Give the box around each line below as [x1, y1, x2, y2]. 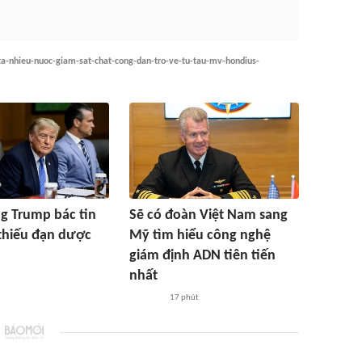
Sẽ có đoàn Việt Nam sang [129, 208, 288, 223]
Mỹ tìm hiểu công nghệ [129, 228, 271, 243]
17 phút [169, 293, 199, 302]
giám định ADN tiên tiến [129, 248, 276, 263]
